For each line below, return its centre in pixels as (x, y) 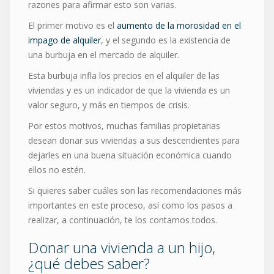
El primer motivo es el (72, 26)
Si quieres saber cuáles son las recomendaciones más (135, 191)
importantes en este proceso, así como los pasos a (130, 206)
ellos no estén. (57, 170)
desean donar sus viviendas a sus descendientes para (134, 141)
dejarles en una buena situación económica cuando (130, 155)
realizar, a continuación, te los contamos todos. (123, 220)
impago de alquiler (65, 40)
